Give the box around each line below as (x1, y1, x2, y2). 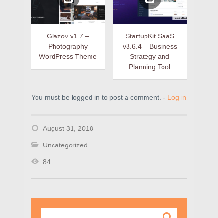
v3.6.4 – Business (122, 42, 177, 51)
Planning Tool (129, 63, 171, 71)
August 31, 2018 (43, 125, 93, 133)
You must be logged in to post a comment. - (31, 93, 167, 102)
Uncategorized (43, 141, 88, 149)
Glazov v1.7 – (47, 32, 90, 40)
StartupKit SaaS (125, 32, 174, 40)
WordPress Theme (39, 53, 97, 61)
